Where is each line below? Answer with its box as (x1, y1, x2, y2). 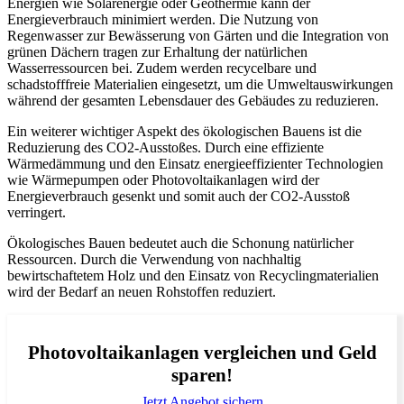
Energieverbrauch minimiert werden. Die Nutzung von (7, 12, 318, 28)
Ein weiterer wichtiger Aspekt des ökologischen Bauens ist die (7, 124, 362, 140)
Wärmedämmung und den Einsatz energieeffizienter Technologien (7, 156, 383, 172)
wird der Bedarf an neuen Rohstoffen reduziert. (7, 284, 276, 300)
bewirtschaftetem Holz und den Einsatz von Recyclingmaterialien (7, 268, 379, 284)
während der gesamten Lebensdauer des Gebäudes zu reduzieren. (7, 93, 379, 109)
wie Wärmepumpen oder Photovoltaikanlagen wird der (7, 172, 319, 188)
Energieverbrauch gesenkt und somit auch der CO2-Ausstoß (7, 188, 350, 205)
